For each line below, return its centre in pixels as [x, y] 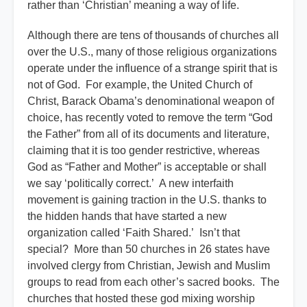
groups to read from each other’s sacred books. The [153, 282]
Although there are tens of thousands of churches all [153, 36]
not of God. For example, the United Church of [140, 85]
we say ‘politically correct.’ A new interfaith [131, 184]
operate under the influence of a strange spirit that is [152, 69]
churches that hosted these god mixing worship [141, 299]
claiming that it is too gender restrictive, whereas [144, 151]
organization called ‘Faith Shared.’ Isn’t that [134, 233]
